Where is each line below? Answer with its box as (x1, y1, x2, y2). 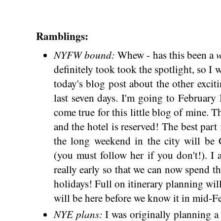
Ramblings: (36, 28, 88, 43)
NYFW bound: (53, 47, 118, 62)
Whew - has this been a (117, 47, 217, 62)
